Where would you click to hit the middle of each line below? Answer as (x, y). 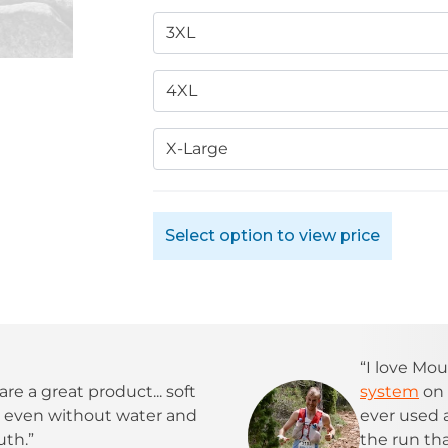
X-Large (197, 148)
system (389, 391)
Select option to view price (273, 235)
